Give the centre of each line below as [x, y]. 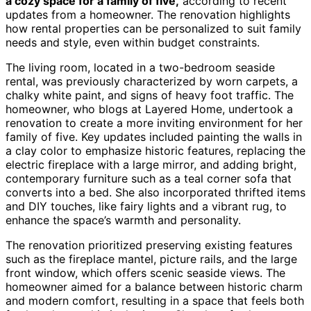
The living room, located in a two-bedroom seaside [140, 67]
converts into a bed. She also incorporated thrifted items [155, 192]
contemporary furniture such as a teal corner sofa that [149, 178]
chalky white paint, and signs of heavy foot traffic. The [150, 95]
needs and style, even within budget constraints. [133, 42]
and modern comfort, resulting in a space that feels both [155, 300]
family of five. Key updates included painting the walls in [154, 136]
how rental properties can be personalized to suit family [153, 28]
